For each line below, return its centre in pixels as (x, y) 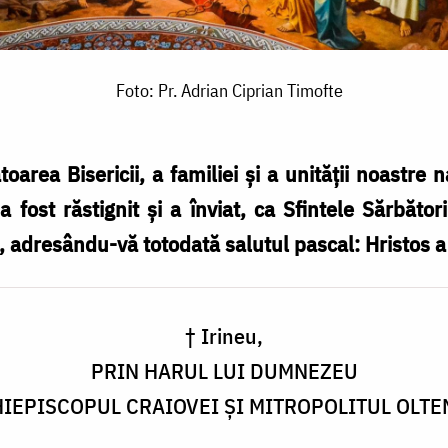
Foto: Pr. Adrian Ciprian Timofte (229, 91)
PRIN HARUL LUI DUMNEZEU (224, 371)
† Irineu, (224, 336)
